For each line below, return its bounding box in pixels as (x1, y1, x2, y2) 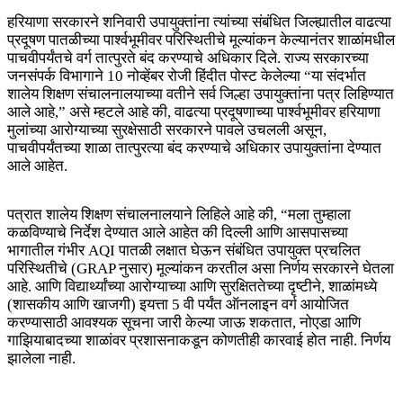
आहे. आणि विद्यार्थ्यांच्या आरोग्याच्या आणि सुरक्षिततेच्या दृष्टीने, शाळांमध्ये (7, 278, 377, 296)
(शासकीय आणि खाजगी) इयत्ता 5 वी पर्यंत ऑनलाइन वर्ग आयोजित (7, 296, 349, 314)
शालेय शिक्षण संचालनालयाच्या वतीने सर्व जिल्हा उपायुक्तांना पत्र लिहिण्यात (7, 85, 394, 103)
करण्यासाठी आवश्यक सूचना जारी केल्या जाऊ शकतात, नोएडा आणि (7, 314, 361, 332)
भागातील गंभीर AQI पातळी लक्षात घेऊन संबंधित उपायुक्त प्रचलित (7, 242, 361, 260)
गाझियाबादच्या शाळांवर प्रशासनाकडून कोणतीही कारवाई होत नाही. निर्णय (7, 332, 390, 350)
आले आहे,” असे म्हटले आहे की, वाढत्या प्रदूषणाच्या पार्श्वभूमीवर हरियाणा (7, 103, 381, 121)
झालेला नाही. (7, 350, 76, 368)
